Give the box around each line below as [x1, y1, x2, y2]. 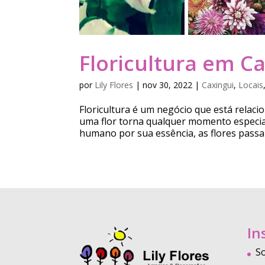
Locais [238, 79, 264, 91]
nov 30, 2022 [143, 79, 193, 91]
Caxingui [202, 79, 234, 91]
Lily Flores [95, 79, 134, 91]
